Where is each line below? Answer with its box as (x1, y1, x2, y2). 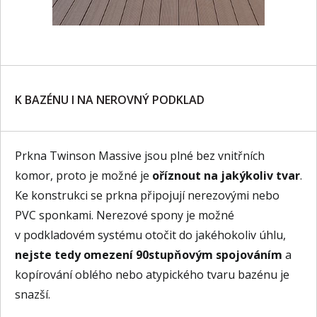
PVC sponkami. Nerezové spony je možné (15, 207, 234, 223)
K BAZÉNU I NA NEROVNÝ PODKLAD (15, 92, 204, 108)
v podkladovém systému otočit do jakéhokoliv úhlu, (15, 227, 286, 243)
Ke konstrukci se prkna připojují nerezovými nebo (15, 188, 279, 203)
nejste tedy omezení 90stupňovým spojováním (15, 247, 282, 263)
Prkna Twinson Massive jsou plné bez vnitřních (15, 148, 265, 163)
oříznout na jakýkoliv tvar (152, 168, 300, 183)
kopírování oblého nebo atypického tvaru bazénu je (15, 267, 289, 282)
